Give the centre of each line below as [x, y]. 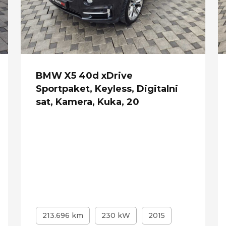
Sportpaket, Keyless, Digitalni [107, 89]
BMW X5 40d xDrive [84, 75]
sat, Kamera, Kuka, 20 [87, 102]
